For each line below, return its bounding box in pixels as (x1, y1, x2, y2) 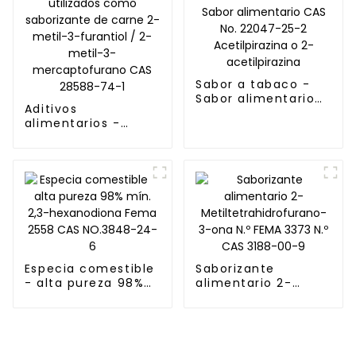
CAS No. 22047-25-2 (195, 104, 330, 121)
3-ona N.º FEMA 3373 (195, 304, 331, 320)
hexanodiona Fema (24, 304, 152, 320)
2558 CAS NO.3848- (24, 318, 155, 335)
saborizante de (24, 172, 125, 189)
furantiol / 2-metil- (24, 201, 156, 218)
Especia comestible (24, 261, 155, 277)
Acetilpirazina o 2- (195, 118, 319, 135)
